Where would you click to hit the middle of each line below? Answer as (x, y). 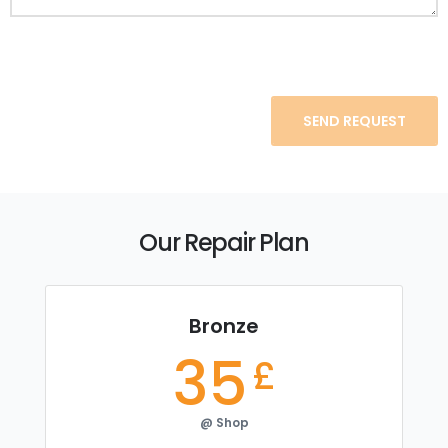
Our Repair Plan (224, 242)
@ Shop (224, 422)
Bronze (224, 325)
